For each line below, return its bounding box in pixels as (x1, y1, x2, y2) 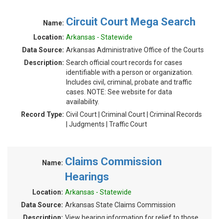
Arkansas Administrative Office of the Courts (66, 46, 204, 54)
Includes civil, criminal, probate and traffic (66, 78, 192, 86)
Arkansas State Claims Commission (65, 201, 175, 209)
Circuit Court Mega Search (66, 16, 196, 28)
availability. (66, 98, 99, 106)
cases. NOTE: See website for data (66, 88, 172, 96)
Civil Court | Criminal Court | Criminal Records (66, 110, 202, 118)
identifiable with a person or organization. (66, 68, 193, 76)
